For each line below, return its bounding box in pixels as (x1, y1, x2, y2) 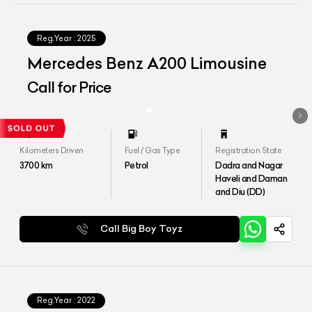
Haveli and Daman (215, 172, 288, 184)
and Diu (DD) (215, 185, 265, 197)
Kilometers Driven (19, 145, 84, 155)
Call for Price (27, 78, 111, 97)
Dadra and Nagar (215, 159, 283, 171)
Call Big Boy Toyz (100, 223, 183, 235)
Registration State (215, 145, 282, 155)
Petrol (124, 159, 148, 171)
